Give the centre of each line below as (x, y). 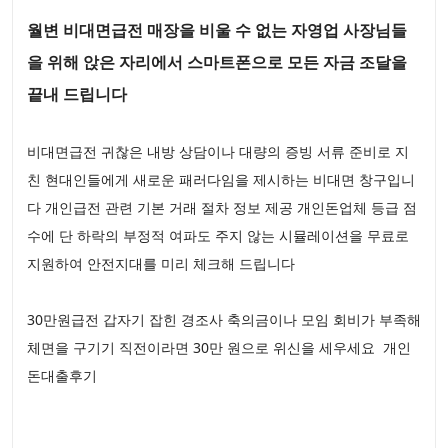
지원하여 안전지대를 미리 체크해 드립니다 (163, 264)
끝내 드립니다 (77, 94)
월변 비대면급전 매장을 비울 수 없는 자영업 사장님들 (217, 30)
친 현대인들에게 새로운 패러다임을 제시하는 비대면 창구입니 (221, 180)
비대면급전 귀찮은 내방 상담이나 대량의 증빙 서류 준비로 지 (218, 152)
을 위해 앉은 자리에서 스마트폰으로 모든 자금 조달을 (217, 62)
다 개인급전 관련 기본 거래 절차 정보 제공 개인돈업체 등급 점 (222, 208)
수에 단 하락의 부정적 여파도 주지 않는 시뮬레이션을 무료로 (218, 236)
